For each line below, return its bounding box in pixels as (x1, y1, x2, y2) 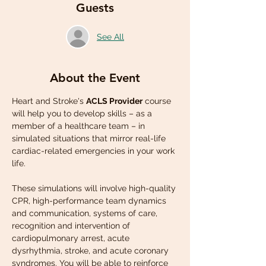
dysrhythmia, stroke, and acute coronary (12, 246, 171, 255)
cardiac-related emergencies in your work (12, 146, 177, 156)
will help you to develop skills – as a (12, 109, 154, 118)
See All (97, 31, 124, 42)
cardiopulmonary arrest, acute (12, 233, 132, 243)
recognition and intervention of (12, 221, 132, 230)
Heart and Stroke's (12, 96, 86, 106)
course (142, 96, 173, 106)
